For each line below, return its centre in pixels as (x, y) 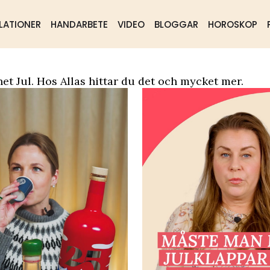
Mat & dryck (122, 67)
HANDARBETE (79, 24)
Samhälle (60, 67)
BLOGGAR (176, 24)
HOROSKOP (232, 24)
